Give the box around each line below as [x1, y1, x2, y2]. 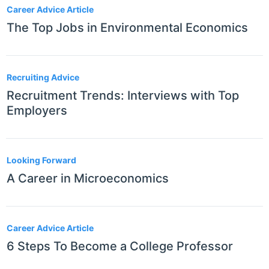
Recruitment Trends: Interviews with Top [7, 88, 239, 103]
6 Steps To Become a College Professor [7, 239, 233, 254]
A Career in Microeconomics [7, 171, 169, 186]
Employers [7, 103, 67, 118]
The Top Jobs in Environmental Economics [7, 20, 248, 35]
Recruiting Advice [7, 72, 79, 83]
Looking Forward [7, 155, 76, 166]
